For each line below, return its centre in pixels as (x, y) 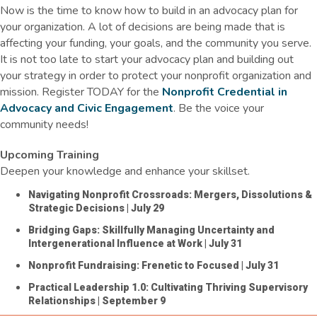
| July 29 (144, 208)
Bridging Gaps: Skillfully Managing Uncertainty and (151, 230)
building (256, 59)
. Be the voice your (219, 108)
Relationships (62, 300)
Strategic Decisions (76, 208)
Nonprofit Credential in (225, 92)
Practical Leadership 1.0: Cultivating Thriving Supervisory (168, 287)
